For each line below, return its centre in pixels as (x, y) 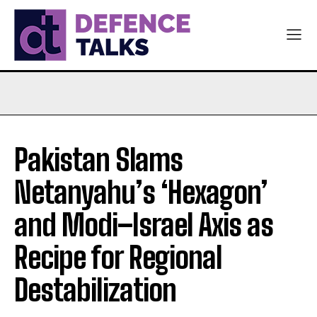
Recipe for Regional (118, 258)
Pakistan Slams (98, 160)
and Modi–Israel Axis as (144, 225)
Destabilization (95, 290)
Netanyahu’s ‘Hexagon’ (141, 192)
